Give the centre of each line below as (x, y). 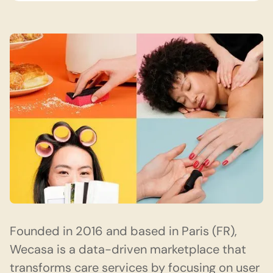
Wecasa (32, 249)
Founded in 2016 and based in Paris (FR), (123, 231)
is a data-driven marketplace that (150, 249)
